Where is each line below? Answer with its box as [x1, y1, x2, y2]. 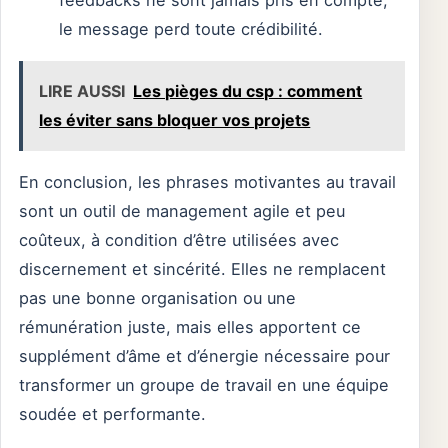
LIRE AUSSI [39, 80, 126, 101]
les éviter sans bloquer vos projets [39, 109, 311, 130]
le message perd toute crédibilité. [59, 19, 323, 40]
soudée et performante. [19, 403, 206, 424]
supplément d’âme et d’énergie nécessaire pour [19, 345, 390, 366]
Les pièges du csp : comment [133, 80, 363, 101]
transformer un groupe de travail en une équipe [19, 374, 389, 395]
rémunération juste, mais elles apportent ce [19, 316, 361, 337]
